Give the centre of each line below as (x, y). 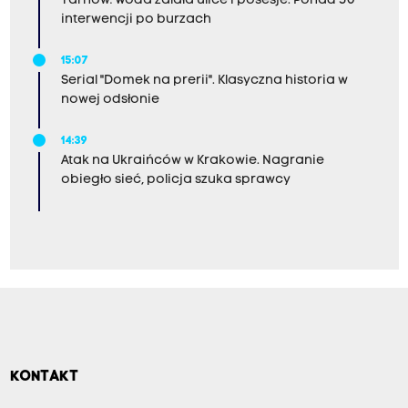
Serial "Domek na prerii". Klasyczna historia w (204, 81)
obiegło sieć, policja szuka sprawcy (175, 180)
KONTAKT (44, 377)
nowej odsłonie (110, 100)
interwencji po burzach (136, 20)
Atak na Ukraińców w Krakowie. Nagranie (192, 161)
